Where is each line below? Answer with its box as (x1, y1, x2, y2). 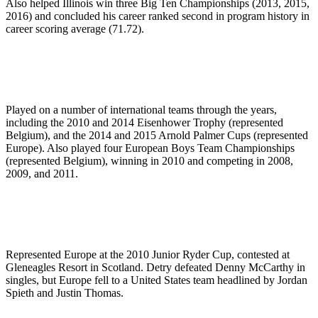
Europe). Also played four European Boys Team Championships (6, 142, 295, 155)
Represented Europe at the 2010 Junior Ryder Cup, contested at (6, 248, 290, 261)
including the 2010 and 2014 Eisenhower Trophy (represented (6, 116, 283, 129)
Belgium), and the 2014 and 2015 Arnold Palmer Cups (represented (6, 129, 308, 142)
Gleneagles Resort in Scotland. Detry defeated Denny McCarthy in (6, 261, 305, 274)
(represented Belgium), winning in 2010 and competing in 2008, (6, 155, 293, 168)
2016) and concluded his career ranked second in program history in (6, 10, 309, 23)
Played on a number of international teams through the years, (6, 104, 277, 116)
